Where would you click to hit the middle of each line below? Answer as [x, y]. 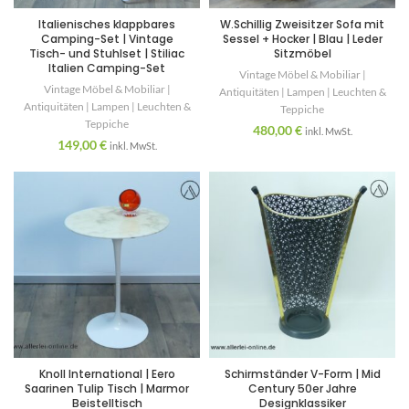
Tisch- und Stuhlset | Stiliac [107, 54]
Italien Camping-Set [107, 68]
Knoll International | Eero [107, 374]
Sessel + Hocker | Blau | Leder [302, 39]
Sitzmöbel [302, 54]
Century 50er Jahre [302, 389]
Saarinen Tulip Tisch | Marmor [107, 389]
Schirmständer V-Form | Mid [302, 374]
